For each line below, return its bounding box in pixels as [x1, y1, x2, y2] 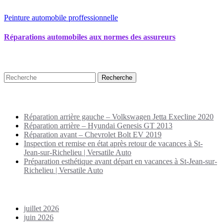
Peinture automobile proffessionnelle [4, 13, 118, 22]
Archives [4, 184, 39, 195]
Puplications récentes [4, 92, 88, 103]
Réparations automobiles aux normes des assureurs [4, 33, 175, 42]
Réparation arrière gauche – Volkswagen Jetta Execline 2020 [24, 112, 214, 121]
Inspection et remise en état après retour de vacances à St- [24, 139, 203, 148]
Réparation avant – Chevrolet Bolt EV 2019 [24, 130, 162, 139]
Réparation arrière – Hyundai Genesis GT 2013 [24, 121, 172, 130]
